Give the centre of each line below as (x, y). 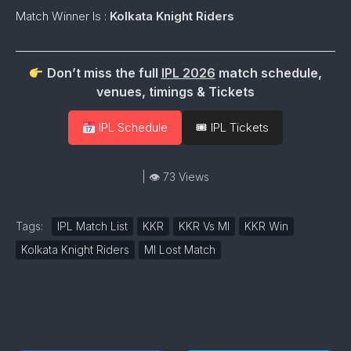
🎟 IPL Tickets (232, 127)
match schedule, (268, 73)
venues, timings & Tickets (175, 92)
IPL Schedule (131, 127)
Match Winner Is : (63, 16)
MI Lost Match (180, 250)
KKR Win (266, 226)
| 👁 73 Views (175, 177)
